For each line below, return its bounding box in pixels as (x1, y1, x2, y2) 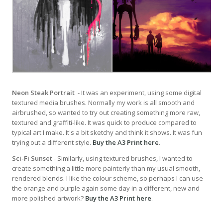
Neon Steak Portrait (12, 88, 76, 97)
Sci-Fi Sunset (12, 153, 54, 163)
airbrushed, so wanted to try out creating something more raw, (12, 108, 200, 117)
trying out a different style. (12, 137, 93, 147)
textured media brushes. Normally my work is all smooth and (12, 98, 195, 107)
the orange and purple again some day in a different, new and (12, 183, 200, 193)
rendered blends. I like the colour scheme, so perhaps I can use (12, 173, 203, 183)
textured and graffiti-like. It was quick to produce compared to (12, 117, 197, 127)
